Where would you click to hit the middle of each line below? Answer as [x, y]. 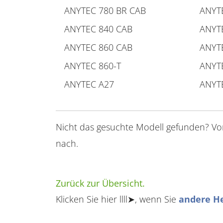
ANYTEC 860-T [93, 66]
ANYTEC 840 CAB [98, 29]
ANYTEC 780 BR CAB [105, 10]
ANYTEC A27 [89, 84]
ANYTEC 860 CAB [98, 47]
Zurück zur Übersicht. [100, 183]
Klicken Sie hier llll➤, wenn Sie [117, 199]
